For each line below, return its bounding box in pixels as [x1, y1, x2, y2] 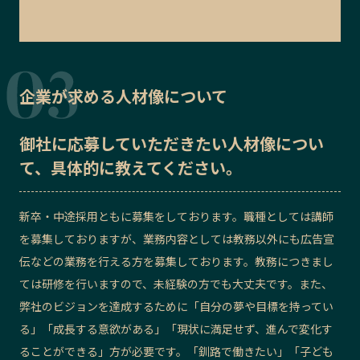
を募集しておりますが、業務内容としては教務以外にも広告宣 [19, 231, 334, 247]
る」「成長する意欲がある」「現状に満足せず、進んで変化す [19, 321, 333, 337]
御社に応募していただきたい [19, 132, 227, 156]
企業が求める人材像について [19, 84, 227, 108]
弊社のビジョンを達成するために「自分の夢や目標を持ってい [19, 298, 333, 315]
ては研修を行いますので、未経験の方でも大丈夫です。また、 [19, 276, 333, 292]
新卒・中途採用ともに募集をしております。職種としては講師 [19, 208, 333, 225]
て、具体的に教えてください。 [19, 156, 242, 180]
